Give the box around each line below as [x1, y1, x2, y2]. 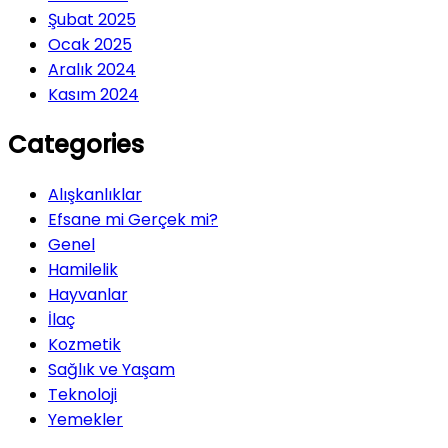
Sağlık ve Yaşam [48, 357, 175, 381]
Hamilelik [48, 257, 118, 281]
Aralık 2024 [48, 57, 136, 81]
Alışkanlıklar [48, 182, 142, 206]
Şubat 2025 [48, 7, 136, 31]
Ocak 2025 [48, 32, 132, 56]
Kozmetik [48, 332, 121, 356]
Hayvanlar [48, 282, 128, 306]
